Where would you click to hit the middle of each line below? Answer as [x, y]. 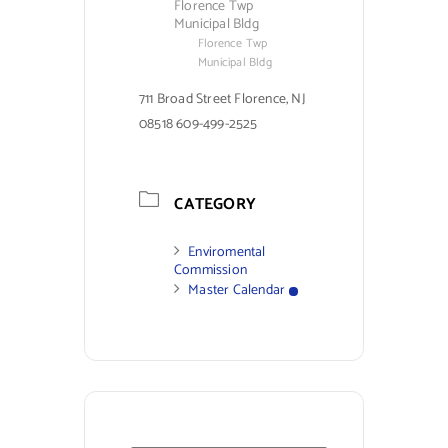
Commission [210, 271]
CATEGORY [215, 205]
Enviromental [227, 253]
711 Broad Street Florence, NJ [222, 99]
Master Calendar [237, 291]
